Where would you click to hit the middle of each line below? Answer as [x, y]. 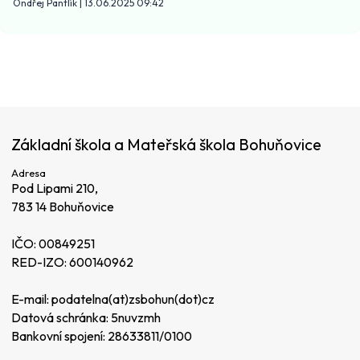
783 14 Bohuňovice [63, 207]
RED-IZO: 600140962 [72, 262]
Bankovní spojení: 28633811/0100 [102, 336]
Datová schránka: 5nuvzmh [86, 318]
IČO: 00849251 [53, 244]
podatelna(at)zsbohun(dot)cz [133, 299]
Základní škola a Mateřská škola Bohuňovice [166, 144]
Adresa [29, 173]
